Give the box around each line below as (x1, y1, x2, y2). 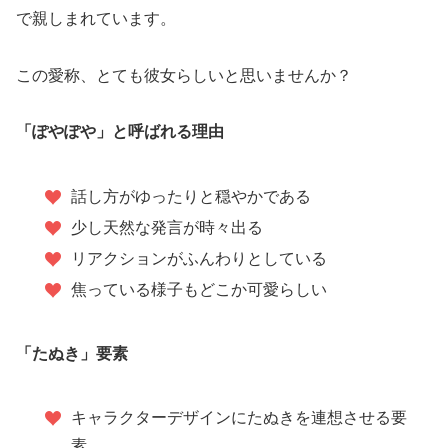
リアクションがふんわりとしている (70, 249, 327, 267)
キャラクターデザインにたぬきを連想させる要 (70, 409, 407, 427)
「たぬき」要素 (16, 345, 128, 363)
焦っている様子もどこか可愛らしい (70, 281, 327, 299)
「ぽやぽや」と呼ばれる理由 (16, 123, 224, 141)
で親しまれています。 (16, 9, 176, 27)
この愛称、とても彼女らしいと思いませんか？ (16, 66, 352, 84)
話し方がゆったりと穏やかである (70, 187, 311, 205)
